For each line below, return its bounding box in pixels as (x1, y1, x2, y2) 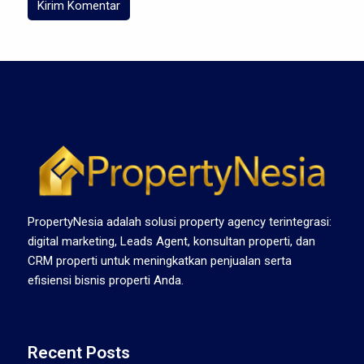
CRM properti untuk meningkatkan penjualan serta (28, 253, 292, 268)
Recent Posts (28, 342, 130, 362)
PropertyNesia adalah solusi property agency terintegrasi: (28, 214, 331, 229)
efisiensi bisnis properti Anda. (28, 272, 184, 288)
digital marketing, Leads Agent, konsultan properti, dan (28, 233, 315, 249)
